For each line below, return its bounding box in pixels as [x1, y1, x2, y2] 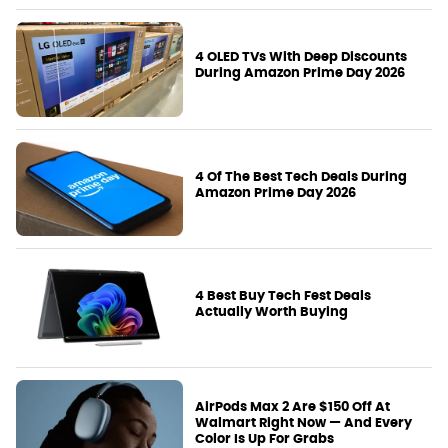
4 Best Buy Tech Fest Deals [195, 286, 372, 304]
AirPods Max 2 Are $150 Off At [195, 397, 391, 415]
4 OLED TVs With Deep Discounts [195, 48, 408, 66]
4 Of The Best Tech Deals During [195, 167, 408, 185]
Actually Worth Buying [195, 302, 349, 320]
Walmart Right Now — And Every [195, 413, 413, 431]
